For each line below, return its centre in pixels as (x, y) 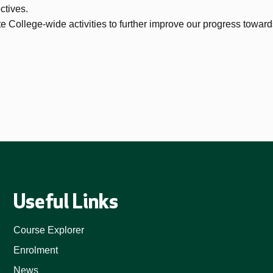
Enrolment (36, 250)
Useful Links (66, 202)
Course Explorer (49, 230)
